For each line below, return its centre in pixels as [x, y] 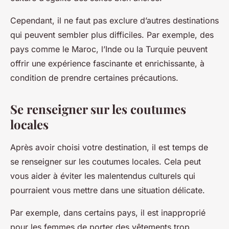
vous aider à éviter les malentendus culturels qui [103, 176]
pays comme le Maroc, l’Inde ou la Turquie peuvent [109, 49]
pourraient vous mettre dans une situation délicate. [108, 190]
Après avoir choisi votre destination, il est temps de [109, 147]
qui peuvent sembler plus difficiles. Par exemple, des [112, 35]
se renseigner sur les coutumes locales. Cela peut [106, 162]
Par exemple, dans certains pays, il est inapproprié [108, 213]
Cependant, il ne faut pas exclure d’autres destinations [114, 21]
